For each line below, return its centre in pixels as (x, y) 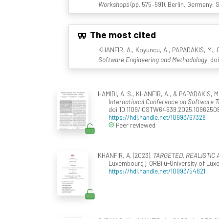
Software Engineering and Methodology (153, 60)
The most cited (122, 34)
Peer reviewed (135, 125)
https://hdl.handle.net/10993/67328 (157, 117)
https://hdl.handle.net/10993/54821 (157, 171)
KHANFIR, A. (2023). (125, 155)
